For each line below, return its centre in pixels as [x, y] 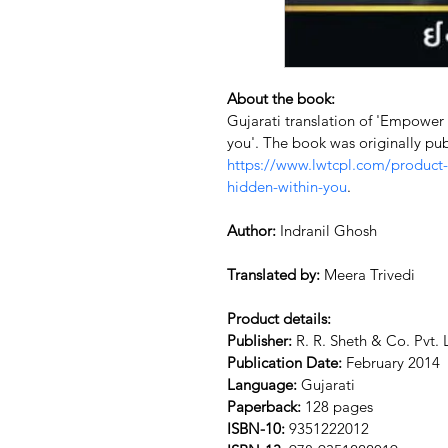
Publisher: [259, 341]
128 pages [337, 407]
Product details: [279, 319]
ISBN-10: [256, 429]
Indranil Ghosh [326, 231]
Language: [262, 385]
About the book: [281, 99]
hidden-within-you [287, 187]
